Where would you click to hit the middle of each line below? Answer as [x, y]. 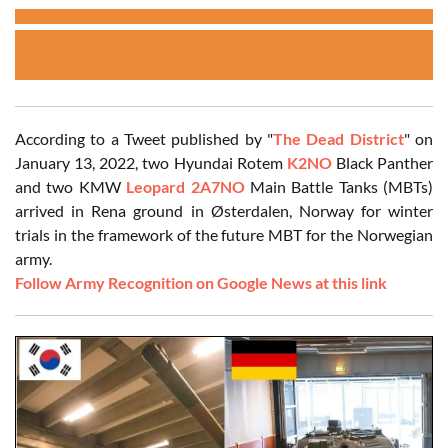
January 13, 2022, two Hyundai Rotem [151, 163]
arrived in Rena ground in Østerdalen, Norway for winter [224, 211]
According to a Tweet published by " [144, 139]
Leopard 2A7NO [185, 187]
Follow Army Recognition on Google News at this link [201, 283]
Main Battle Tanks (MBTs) [338, 187]
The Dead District [338, 139]
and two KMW [71, 187]
